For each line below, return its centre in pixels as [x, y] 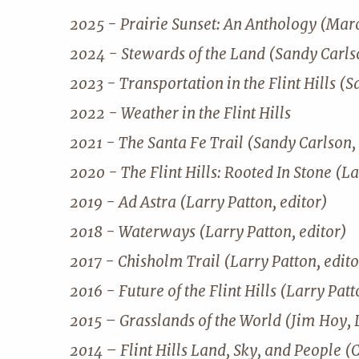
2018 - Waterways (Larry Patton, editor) [208, 232]
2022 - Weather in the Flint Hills [180, 113]
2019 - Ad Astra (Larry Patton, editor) [199, 202]
